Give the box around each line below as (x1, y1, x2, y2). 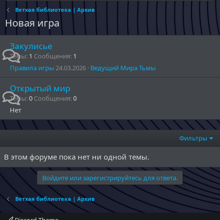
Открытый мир (10, 82, 70, 94)
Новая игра (5, 16, 59, 29)
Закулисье (10, 40, 53, 52)
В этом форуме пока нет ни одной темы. (4, 152, 149, 162)
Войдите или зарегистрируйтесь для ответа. (42, 173, 178, 182)
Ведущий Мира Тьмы (90, 63, 156, 72)
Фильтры (179, 134, 208, 142)
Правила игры (10, 63, 54, 72)
